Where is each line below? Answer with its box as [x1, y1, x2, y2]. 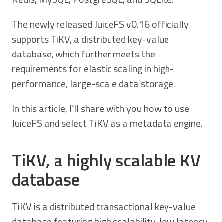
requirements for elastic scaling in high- [12, 61, 174, 76]
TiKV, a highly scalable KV [12, 146, 201, 173]
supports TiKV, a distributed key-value [12, 31, 169, 47]
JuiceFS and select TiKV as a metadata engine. [12, 115, 203, 131]
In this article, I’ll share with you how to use [12, 101, 189, 116]
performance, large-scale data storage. [12, 76, 175, 91]
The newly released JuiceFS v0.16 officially [12, 16, 189, 32]
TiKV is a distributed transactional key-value [12, 198, 196, 214]
